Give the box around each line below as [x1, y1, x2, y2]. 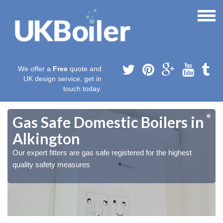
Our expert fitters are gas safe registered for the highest [12, 148, 192, 157]
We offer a [18, 65, 53, 73]
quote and [68, 65, 102, 73]
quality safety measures [12, 160, 90, 169]
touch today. [63, 85, 102, 93]
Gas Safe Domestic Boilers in [12, 113, 204, 131]
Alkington [12, 129, 80, 148]
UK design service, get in [23, 75, 102, 83]
